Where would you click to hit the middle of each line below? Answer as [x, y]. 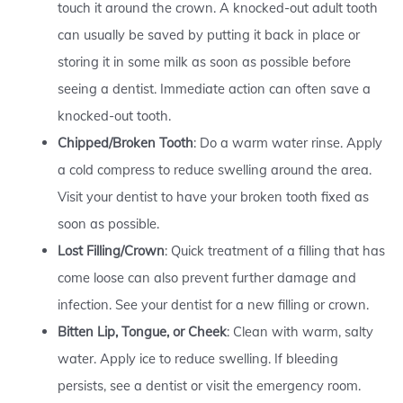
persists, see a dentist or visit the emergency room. [209, 385]
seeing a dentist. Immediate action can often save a [214, 88]
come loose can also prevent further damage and [206, 277]
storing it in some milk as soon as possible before [204, 61]
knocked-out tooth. [114, 115]
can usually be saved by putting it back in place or [208, 34]
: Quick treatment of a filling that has [274, 250]
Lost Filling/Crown [111, 250]
